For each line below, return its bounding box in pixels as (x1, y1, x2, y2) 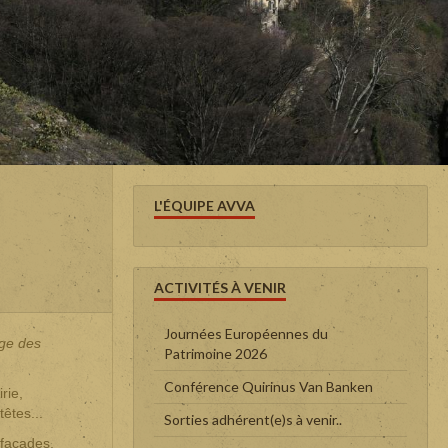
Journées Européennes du (164, 324, 328, 342)
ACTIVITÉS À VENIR (154, 278, 286, 296)
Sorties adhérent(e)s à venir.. (164, 410, 342, 428)
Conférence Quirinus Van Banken (164, 377, 373, 395)
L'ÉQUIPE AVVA (154, 196, 255, 214)
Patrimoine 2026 (164, 344, 267, 362)
